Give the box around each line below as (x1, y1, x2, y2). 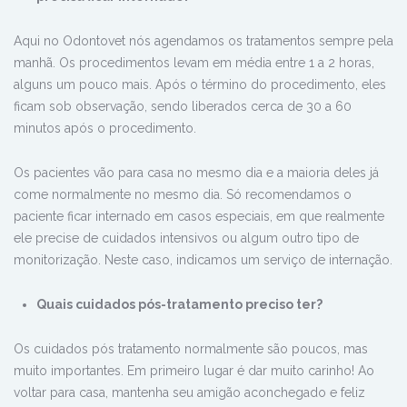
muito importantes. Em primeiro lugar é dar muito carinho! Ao (14, 363, 374, 379)
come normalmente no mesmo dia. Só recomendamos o (14, 187, 352, 203)
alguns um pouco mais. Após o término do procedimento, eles (14, 77, 386, 93)
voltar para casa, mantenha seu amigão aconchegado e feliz (14, 385, 365, 401)
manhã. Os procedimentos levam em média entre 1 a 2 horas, (14, 55, 374, 71)
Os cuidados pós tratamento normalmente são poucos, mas (14, 342, 368, 357)
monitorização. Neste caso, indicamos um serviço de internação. (14, 253, 392, 268)
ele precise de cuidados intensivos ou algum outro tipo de (14, 231, 359, 246)
